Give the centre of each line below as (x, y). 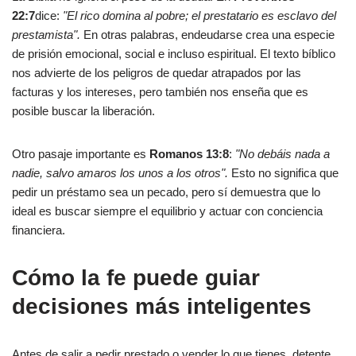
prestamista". (46, 35)
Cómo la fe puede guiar (136, 278)
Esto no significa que (283, 173)
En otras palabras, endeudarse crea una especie (207, 35)
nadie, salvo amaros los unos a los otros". (120, 173)
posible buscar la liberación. (83, 111)
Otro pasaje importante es (81, 154)
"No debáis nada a (282, 154)
